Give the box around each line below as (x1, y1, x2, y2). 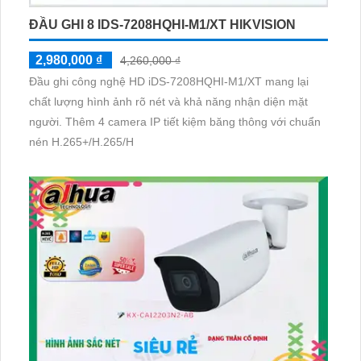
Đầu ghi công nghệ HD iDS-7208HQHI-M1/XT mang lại (29, 75, 309, 89)
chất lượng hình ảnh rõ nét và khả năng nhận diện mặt (29, 95, 308, 109)
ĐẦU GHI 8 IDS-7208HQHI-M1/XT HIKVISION (29, 18, 296, 32)
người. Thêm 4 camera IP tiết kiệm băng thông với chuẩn (29, 115, 65, 129)
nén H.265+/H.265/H (29, 135, 134, 149)
